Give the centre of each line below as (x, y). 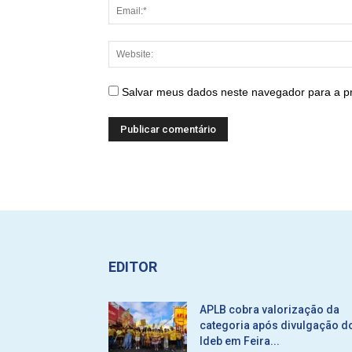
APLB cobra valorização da (269, 310)
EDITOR (133, 267)
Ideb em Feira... (240, 341)
